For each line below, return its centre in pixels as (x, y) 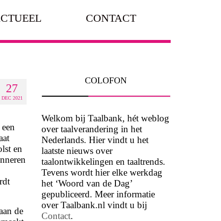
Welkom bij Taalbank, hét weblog (105, 118)
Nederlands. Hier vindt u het (95, 140)
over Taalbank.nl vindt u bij (94, 205)
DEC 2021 (12, 98)
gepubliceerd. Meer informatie (98, 194)
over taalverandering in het (92, 129)
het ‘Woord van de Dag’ (87, 183)
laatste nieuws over (77, 150)
